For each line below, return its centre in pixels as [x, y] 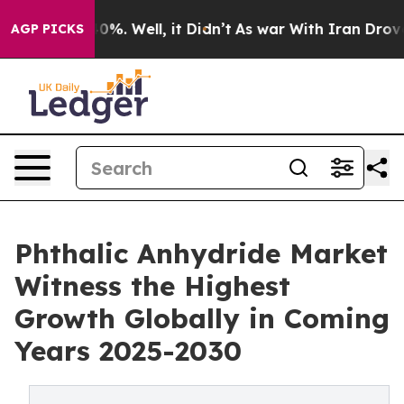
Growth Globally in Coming [202, 318]
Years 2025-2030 [128, 351]
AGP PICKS [47, 29]
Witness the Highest [152, 286]
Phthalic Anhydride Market [201, 253]
